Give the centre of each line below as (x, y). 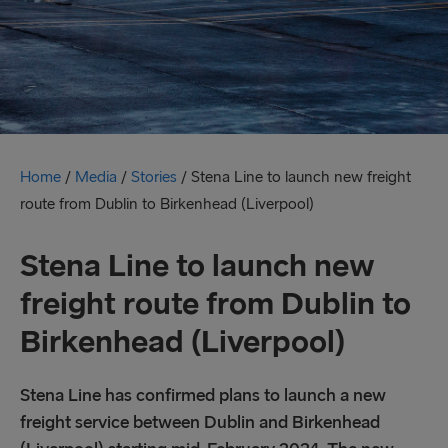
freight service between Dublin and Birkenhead (200, 422)
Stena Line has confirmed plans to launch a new (203, 395)
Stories (154, 177)
